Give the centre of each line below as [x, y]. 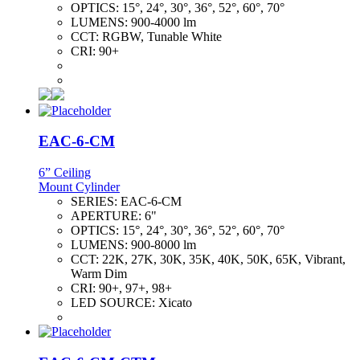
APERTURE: [108, 216]
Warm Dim [99, 274]
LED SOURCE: [115, 303]
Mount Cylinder [79, 187]
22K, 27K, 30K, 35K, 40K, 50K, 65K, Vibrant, [224, 260]
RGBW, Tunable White [162, 36]
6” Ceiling [65, 173]
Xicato [175, 303]
